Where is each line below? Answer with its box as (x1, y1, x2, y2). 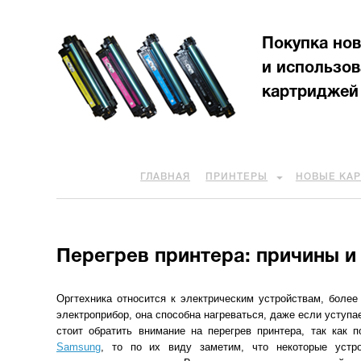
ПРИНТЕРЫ (205, 172, 268, 181)
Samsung (56, 341, 101, 353)
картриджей (262, 85, 359, 100)
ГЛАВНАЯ (140, 172, 191, 181)
